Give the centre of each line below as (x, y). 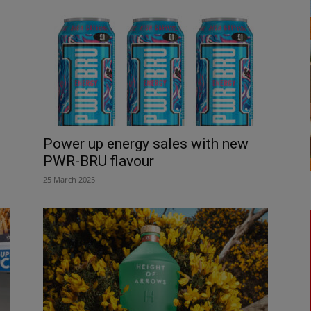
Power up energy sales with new (146, 143)
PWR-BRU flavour (99, 161)
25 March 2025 (69, 179)
